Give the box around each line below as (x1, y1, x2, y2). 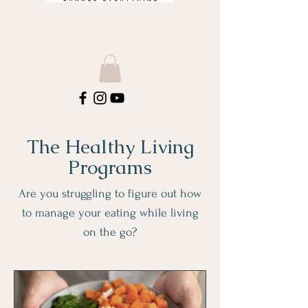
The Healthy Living (26, 133, 194, 159)
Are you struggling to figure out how (19, 186, 201, 200)
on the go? (83, 225, 137, 239)
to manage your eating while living (21, 206, 199, 219)
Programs (68, 154, 152, 179)
